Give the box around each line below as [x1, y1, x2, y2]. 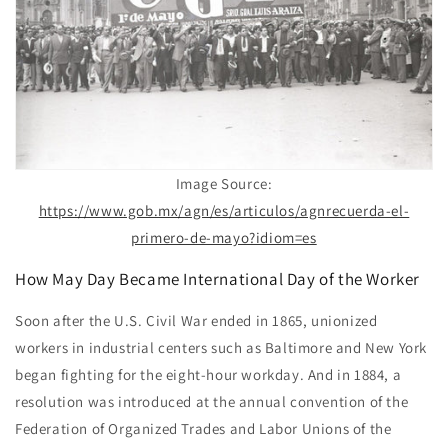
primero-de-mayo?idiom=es [131, 228, 317, 247]
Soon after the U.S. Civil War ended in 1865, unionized [15, 311, 378, 330]
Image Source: [175, 174, 273, 193]
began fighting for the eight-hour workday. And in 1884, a [15, 365, 402, 384]
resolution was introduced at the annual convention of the [15, 392, 409, 411]
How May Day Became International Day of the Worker [15, 268, 420, 290]
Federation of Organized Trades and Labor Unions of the [15, 419, 392, 438]
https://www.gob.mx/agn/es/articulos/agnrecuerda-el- [38, 201, 410, 220]
